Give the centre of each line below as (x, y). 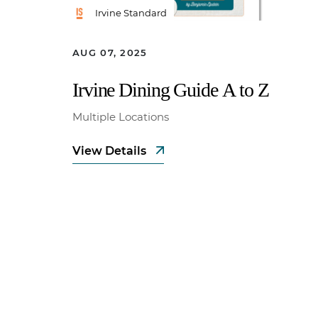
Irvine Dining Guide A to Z (171, 90)
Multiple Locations (121, 117)
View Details (111, 151)
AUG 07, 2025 (110, 53)
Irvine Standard (131, 13)
